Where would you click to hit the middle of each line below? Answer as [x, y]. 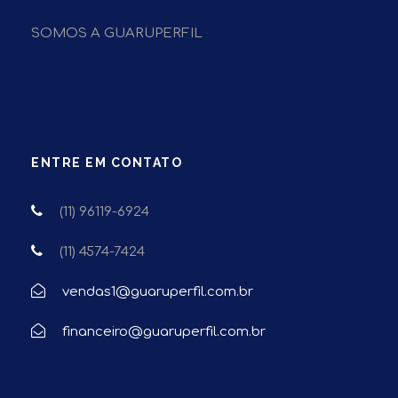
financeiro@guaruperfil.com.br [164, 332]
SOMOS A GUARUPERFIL [117, 33]
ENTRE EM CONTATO [107, 163]
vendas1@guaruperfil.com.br [158, 292]
